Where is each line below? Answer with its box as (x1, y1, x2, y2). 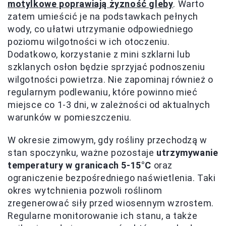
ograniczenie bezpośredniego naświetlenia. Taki (8, 172, 216, 183)
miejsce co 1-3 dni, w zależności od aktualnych (8, 99, 210, 110)
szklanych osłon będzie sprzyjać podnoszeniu (8, 61, 205, 72)
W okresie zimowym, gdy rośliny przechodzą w (8, 134, 207, 145)
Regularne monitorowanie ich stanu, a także (8, 210, 198, 221)
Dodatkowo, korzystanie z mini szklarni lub (8, 48, 191, 60)
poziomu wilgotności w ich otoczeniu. (8, 36, 170, 47)
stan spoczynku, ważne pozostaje (8, 147, 157, 158)
